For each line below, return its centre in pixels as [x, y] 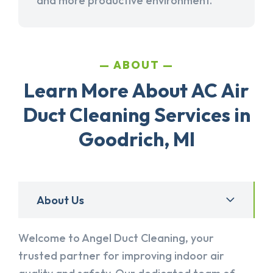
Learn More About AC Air [136, 90]
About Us [60, 200]
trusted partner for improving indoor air [121, 256]
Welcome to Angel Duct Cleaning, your [116, 238]
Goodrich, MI [136, 139]
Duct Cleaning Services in [136, 115]
